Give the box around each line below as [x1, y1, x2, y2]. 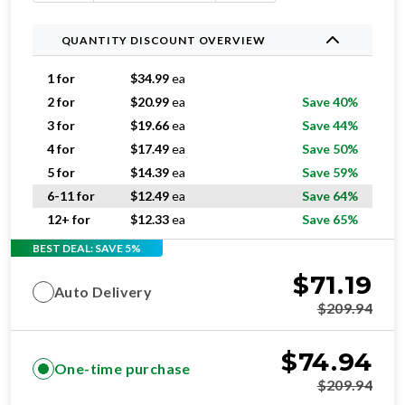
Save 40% [302, 94, 358, 109]
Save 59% [302, 165, 358, 180]
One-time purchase [54, 360, 191, 377]
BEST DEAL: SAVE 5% [33, 240, 141, 255]
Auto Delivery [54, 283, 153, 300]
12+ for [47, 212, 90, 227]
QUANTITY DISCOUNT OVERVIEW [61, 33, 266, 47]
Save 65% [302, 212, 358, 227]
